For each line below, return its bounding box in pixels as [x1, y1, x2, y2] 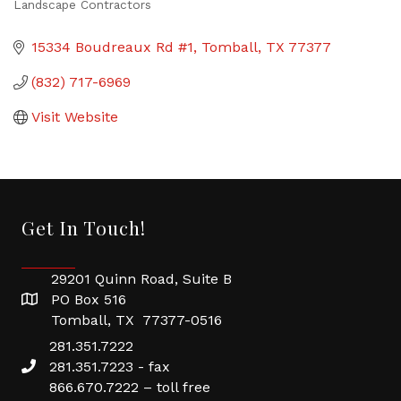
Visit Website [31, 108, 118, 125]
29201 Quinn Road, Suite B [51, 270, 232, 287]
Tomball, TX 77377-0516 [51, 311, 222, 328]
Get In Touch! [21, 215, 146, 240]
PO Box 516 [51, 291, 126, 308]
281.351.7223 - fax [49, 358, 170, 375]
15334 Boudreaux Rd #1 [31, 38, 193, 55]
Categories [13, 8, 115, 33]
